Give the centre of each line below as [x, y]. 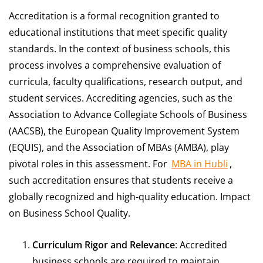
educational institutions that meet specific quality [118, 33]
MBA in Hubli [200, 164]
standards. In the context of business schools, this [119, 49]
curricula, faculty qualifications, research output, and [126, 82]
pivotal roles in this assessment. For [89, 164]
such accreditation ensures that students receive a [121, 181]
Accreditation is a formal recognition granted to [114, 16]
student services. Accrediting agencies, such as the [121, 98]
